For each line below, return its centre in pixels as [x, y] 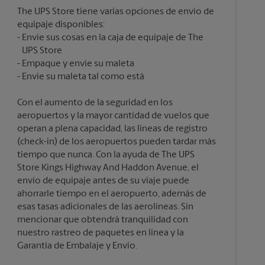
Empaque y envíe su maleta [78, 64]
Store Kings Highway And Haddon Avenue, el [108, 168]
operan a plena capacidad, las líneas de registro [112, 129]
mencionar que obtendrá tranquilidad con [102, 220]
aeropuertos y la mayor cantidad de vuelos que [113, 116]
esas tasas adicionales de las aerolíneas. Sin [105, 207]
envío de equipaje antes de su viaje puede [103, 181]
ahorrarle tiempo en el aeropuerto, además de [112, 194]
